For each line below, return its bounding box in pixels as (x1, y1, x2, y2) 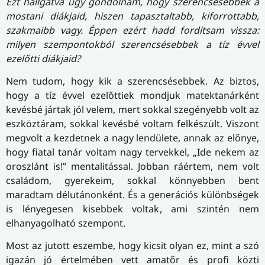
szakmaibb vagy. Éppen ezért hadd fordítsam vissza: (6, 23, 259, 37)
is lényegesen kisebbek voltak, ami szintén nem (6, 202, 259, 215)
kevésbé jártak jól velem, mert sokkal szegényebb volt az (6, 102, 259, 116)
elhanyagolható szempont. (6, 216, 125, 230)
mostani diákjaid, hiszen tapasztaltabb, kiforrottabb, (6, 9, 259, 22)
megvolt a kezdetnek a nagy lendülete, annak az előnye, (6, 131, 259, 144)
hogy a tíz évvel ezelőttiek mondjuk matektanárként (6, 88, 259, 102)
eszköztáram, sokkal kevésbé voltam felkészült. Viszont (6, 117, 259, 130)
